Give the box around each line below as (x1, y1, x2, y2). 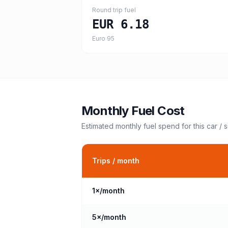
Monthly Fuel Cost (81, 103, 185, 118)
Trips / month (92, 156, 139, 165)
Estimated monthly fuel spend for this (81, 122, 207, 130)
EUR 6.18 (92, 17, 149, 32)
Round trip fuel (92, 6, 136, 14)
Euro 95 (92, 35, 115, 42)
